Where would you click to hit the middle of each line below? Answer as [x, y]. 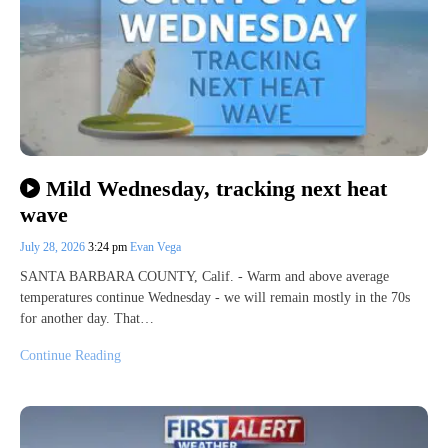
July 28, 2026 [54, 247]
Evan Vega [155, 247]
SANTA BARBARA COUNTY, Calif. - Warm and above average [204, 277]
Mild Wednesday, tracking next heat [216, 189]
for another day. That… [87, 319]
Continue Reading [70, 356]
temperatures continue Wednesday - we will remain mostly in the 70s [215, 298]
